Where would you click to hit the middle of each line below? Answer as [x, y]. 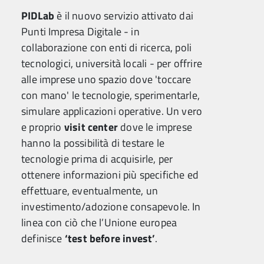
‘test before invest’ [110, 238]
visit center [91, 127]
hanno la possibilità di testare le [93, 143]
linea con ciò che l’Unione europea [99, 222]
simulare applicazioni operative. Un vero [112, 111]
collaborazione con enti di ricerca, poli [107, 47]
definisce [43, 238]
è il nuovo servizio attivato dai [124, 16]
